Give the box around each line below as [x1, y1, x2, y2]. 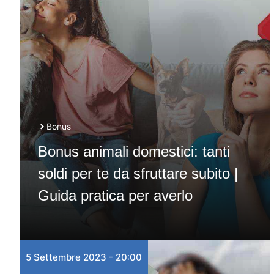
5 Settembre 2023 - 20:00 [26, 251, 142, 263]
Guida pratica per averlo [38, 187, 193, 204]
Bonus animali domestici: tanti [38, 143, 230, 160]
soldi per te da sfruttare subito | [38, 165, 238, 182]
